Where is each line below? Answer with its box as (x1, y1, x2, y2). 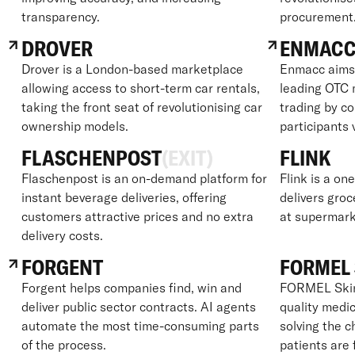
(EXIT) (161, 144, 213, 171)
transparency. (21, 8, 100, 25)
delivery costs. (21, 227, 103, 243)
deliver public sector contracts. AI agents (21, 298, 256, 315)
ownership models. (21, 117, 128, 134)
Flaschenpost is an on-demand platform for (21, 170, 267, 186)
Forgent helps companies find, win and (21, 279, 242, 296)
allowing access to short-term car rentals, (21, 79, 260, 96)
